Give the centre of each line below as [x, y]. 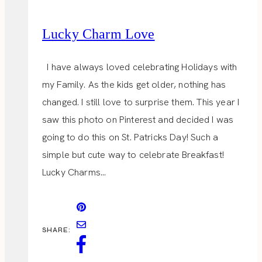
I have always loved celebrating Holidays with [140, 67]
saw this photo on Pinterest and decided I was [138, 120]
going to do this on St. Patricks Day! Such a [130, 137]
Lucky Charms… [74, 173]
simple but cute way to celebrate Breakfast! [133, 155]
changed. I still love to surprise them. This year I [141, 102]
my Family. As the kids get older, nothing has [134, 85]
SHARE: [56, 230]
